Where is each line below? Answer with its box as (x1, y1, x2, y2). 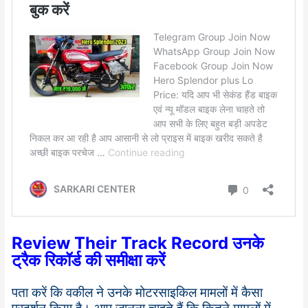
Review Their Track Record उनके (12, 232, 265, 253)
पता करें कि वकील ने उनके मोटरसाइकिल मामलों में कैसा (12, 284, 263, 300)
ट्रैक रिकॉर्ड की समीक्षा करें (12, 250, 166, 270)
